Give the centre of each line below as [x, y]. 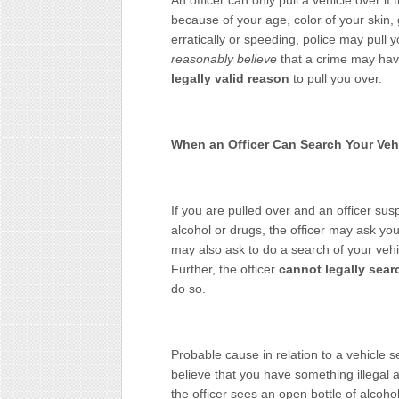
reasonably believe [226, 59]
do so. [188, 289]
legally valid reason [230, 78]
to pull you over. [336, 78]
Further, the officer [225, 269]
